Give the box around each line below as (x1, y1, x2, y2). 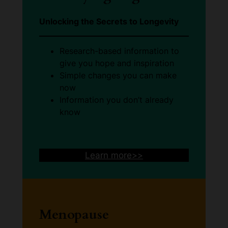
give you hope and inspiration (60, 58, 175, 69)
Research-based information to (60, 46, 180, 56)
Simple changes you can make (60, 70, 177, 81)
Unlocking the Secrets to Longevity (39, 16, 179, 27)
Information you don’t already (60, 95, 174, 105)
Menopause (39, 205, 109, 224)
